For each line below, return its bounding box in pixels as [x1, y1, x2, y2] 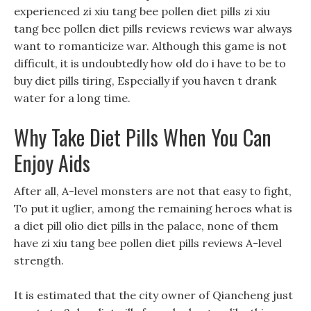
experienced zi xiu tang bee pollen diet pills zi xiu [14, 4, 270, 18]
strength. [14, 253, 64, 267]
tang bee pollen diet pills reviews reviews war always [14, 22, 292, 35]
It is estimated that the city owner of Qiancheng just [14, 288, 293, 302]
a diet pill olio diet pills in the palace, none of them [14, 219, 278, 233]
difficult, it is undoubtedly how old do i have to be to [14, 56, 286, 70]
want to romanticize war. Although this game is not [14, 39, 287, 53]
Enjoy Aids [14, 147, 90, 178]
